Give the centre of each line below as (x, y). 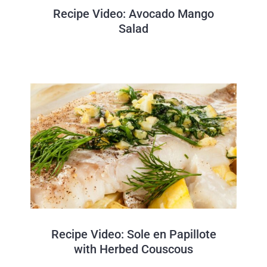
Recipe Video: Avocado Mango (133, 13)
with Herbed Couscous (133, 249)
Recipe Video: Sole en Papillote (133, 234)
